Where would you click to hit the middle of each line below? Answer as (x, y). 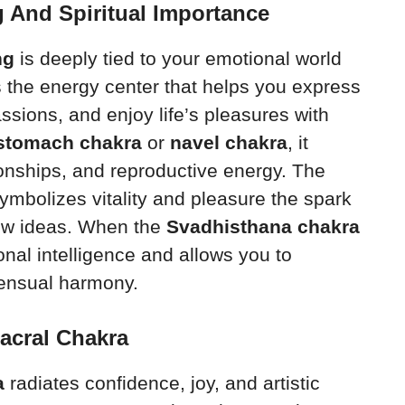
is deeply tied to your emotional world (178, 59)
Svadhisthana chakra (263, 227)
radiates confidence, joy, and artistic (162, 382)
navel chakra (229, 143)
